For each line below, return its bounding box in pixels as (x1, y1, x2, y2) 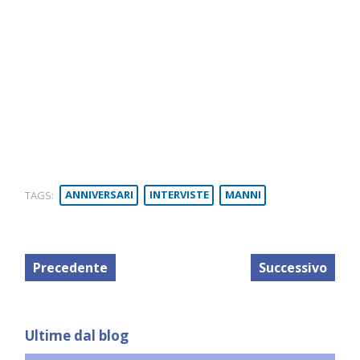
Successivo (259, 258, 327, 276)
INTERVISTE (149, 187, 209, 202)
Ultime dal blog (25, 325, 129, 345)
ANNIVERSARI (64, 187, 133, 202)
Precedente (33, 258, 108, 276)
